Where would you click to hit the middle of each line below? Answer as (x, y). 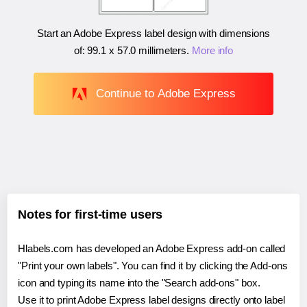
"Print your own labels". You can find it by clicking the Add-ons (153, 265)
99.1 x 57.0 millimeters (137, 51)
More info (213, 51)
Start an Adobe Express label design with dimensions (153, 34)
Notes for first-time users (90, 214)
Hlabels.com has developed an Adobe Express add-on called (152, 248)
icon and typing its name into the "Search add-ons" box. (139, 282)
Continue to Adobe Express (165, 93)
